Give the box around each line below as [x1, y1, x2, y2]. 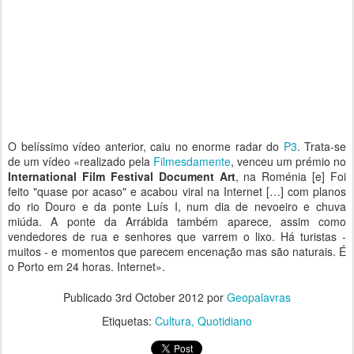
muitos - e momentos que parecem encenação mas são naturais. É [8, 243, 346, 259]
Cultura [155, 313, 191, 329]
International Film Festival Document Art [8, 168, 235, 184]
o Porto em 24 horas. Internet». [8, 258, 165, 274]
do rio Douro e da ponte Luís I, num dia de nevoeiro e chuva [8, 198, 346, 214]
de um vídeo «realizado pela [8, 153, 153, 169]
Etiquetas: [102, 313, 155, 329]
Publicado [63, 289, 115, 305]
